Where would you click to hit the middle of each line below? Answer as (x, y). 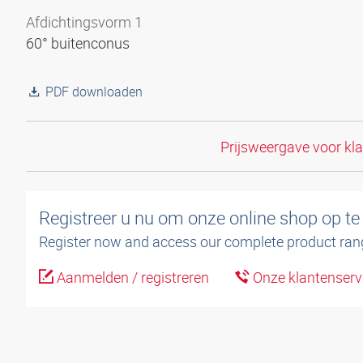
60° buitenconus (79, 43)
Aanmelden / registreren (131, 278)
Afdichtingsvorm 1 (84, 22)
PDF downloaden (94, 92)
